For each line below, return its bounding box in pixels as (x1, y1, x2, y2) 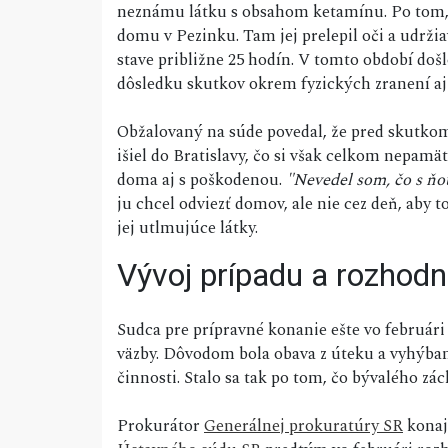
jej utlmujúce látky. (117, 215, 258, 242)
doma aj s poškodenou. (117, 167, 286, 194)
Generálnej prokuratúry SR (204, 413, 403, 440)
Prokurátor (117, 413, 204, 440)
